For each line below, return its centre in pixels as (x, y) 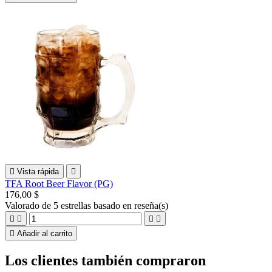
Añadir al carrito (45, 233)
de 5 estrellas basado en (88, 205)
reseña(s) (151, 205)
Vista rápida (38, 171)
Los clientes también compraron (105, 260)
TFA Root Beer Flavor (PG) (59, 183)
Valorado (23, 205)
